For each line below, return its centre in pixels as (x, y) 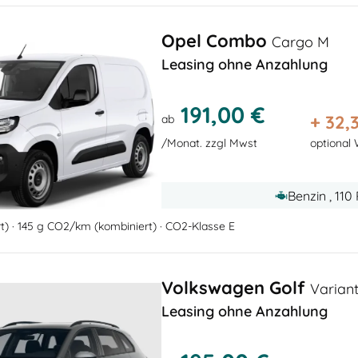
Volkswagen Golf (236, 287)
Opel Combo (217, 41)
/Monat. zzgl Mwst (209, 143)
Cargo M (300, 42)
